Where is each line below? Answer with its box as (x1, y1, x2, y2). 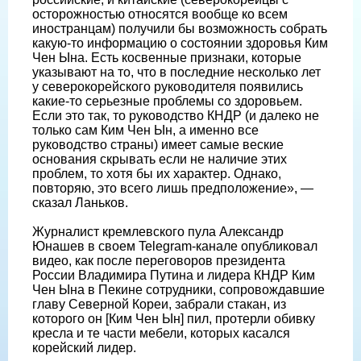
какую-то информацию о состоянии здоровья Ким (32, 35, 328, 50)
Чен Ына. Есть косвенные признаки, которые (32, 50, 301, 64)
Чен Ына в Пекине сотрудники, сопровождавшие (32, 282, 325, 297)
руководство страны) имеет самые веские (32, 137, 284, 151)
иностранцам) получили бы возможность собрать (32, 21, 327, 35)
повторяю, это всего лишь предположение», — (32, 180, 313, 195)
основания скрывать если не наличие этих (32, 151, 287, 166)
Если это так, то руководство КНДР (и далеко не (32, 108, 319, 122)
